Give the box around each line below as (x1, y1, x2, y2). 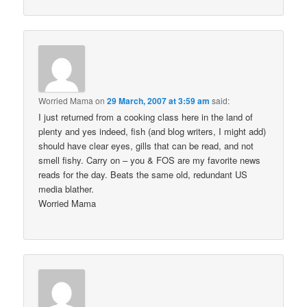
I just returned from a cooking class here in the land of (38, 110, 254, 123)
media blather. (38, 182, 95, 195)
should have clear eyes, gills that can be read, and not (38, 138, 254, 152)
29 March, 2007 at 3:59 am (107, 94, 210, 107)
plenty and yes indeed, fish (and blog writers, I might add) (38, 124, 267, 138)
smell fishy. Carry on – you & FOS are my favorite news (38, 153, 261, 167)
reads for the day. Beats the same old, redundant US (38, 167, 248, 181)
